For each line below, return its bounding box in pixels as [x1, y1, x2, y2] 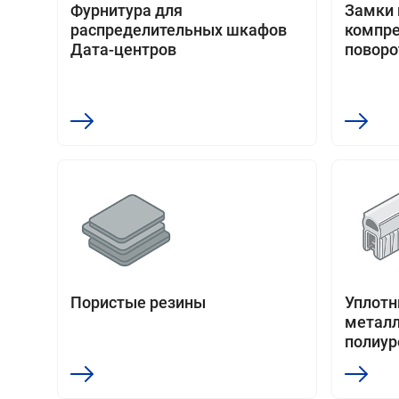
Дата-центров [70, 40, 176, 59]
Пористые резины [70, 293, 206, 312]
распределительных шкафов [70, 20, 287, 39]
